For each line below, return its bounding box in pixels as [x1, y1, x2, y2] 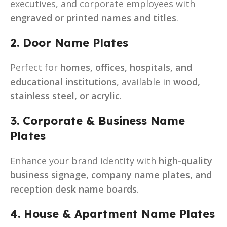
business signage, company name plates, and [10, 168, 212, 181]
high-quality [159, 154, 212, 167]
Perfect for [10, 61, 60, 73]
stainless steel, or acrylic [10, 89, 120, 102]
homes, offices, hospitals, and [60, 61, 192, 73]
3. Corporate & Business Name [10, 113, 185, 128]
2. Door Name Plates [10, 35, 128, 50]
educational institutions [10, 75, 117, 88]
